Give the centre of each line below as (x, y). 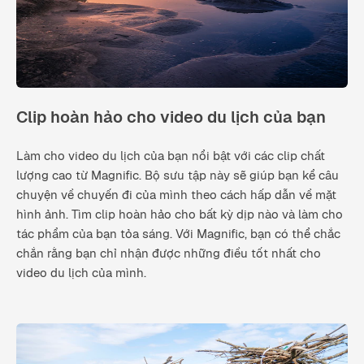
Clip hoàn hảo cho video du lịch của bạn (171, 117)
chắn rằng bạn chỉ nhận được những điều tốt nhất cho (169, 253)
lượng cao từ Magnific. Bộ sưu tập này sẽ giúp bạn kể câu (178, 175)
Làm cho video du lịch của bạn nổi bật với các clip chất (171, 155)
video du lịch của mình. (81, 272)
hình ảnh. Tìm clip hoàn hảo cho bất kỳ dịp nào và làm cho (180, 214)
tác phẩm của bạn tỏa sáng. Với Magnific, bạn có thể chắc (178, 233)
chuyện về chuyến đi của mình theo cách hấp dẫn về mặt (176, 194)
